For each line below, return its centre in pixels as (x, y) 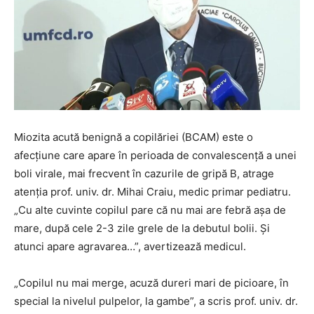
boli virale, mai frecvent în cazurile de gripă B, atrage (144, 174)
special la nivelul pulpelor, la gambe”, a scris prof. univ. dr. (156, 301)
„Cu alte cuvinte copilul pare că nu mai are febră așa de (150, 210)
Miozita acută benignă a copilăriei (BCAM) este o (134, 137)
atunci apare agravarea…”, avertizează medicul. (130, 247)
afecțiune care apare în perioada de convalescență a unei (155, 156)
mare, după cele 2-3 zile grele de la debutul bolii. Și (142, 228)
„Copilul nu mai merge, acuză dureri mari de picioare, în (151, 283)
